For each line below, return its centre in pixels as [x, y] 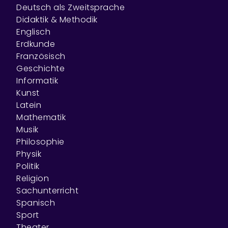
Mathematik [41, 117]
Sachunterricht [47, 191]
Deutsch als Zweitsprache [70, 7]
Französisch [41, 56]
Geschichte [40, 68]
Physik [29, 154]
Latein [29, 105]
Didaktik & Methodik [57, 20]
